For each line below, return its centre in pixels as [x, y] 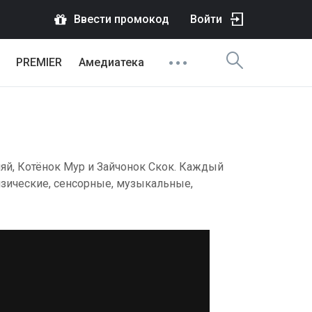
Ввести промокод [122, 19]
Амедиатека [111, 62]
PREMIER [39, 62]
